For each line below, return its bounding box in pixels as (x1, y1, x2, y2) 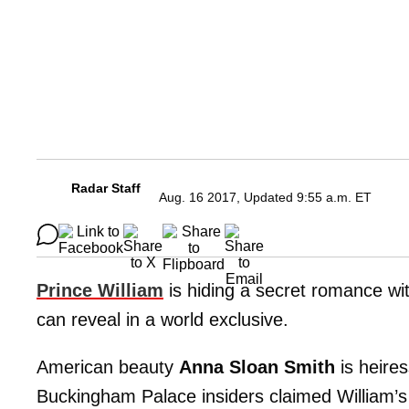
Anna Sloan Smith (179, 357, 335, 377)
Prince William (37, 280, 163, 300)
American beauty (37, 357, 179, 377)
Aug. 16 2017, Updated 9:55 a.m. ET (159, 190, 372, 204)
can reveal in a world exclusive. (37, 309, 288, 330)
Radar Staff (71, 181, 141, 195)
